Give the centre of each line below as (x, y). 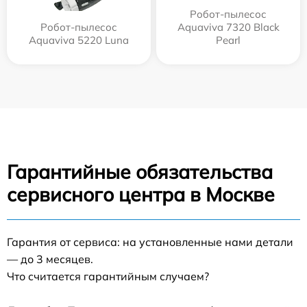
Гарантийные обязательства (140, 172)
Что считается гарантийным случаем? (108, 277)
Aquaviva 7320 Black (228, 27)
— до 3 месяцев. (50, 259)
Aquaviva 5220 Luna (79, 40)
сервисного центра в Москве (141, 195)
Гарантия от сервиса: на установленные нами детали (150, 242)
